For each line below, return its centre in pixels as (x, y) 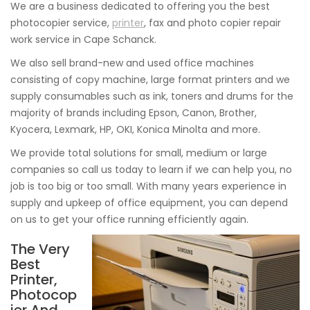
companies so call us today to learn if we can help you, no (151, 170)
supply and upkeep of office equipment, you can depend (149, 203)
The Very (40, 249)
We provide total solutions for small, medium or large (139, 153)
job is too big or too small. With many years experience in (148, 186)
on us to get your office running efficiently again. (129, 219)
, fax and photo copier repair (212, 23)
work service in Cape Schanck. (83, 39)
